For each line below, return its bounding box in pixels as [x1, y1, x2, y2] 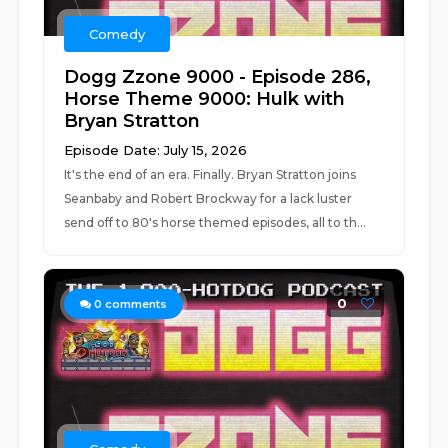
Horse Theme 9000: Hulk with [64, 88, 346, 110]
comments [102, 297, 168, 311]
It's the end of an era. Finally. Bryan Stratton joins [64, 167, 357, 182]
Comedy [89, 26, 146, 42]
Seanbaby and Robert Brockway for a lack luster [64, 191, 353, 206]
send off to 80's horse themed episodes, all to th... [64, 215, 367, 230]
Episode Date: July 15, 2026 [64, 142, 248, 158]
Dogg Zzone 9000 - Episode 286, [64, 66, 372, 88]
